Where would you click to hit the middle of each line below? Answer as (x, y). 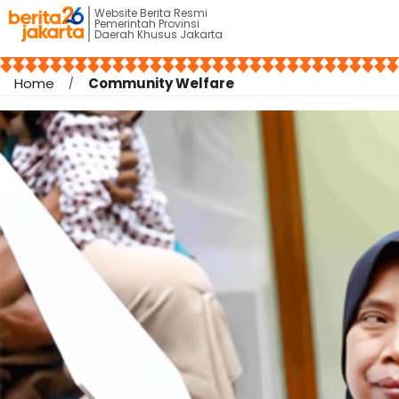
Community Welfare (161, 83)
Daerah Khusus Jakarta (158, 34)
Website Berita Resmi (151, 13)
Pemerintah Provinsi (147, 24)
